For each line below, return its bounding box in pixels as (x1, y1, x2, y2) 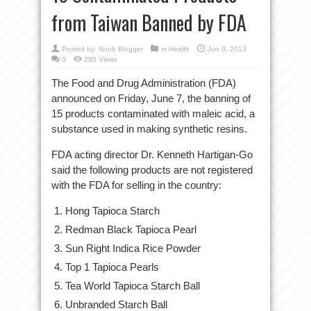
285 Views (84, 56, 117, 63)
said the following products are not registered (51, 164, 253, 176)
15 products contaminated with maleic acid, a (51, 108, 255, 119)
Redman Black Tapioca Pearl (65, 224, 196, 235)
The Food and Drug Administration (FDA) (51, 77, 236, 89)
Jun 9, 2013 (208, 45, 246, 53)
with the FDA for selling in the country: (51, 179, 221, 191)
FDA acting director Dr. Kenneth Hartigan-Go (51, 149, 253, 160)
